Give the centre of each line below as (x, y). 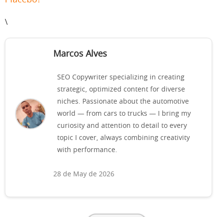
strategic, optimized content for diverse (121, 90)
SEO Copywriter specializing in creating (121, 78)
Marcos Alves (80, 54)
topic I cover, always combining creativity (124, 138)
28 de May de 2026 (84, 175)
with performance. (87, 150)
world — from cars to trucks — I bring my (124, 114)
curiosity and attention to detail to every (122, 126)
